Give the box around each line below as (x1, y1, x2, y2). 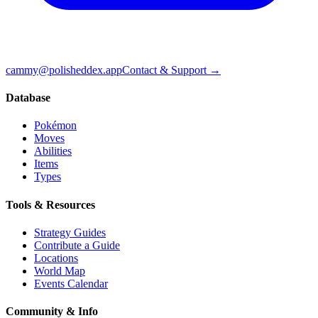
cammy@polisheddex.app (6, 63, 122, 76)
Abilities (34, 145, 72, 158)
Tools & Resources (6, 198, 95, 211)
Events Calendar (34, 277, 108, 290)
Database (6, 92, 50, 104)
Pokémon (34, 119, 77, 132)
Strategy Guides (34, 226, 106, 238)
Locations (34, 251, 78, 264)
